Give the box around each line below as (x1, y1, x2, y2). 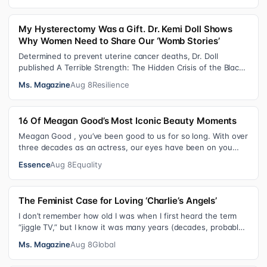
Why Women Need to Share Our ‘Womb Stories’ (18, 35, 220, 46)
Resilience (92, 80, 129, 89)
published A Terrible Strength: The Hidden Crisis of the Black (18, 63, 244, 72)
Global (92, 240, 116, 249)
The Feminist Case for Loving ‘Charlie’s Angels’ (18, 195, 218, 206)
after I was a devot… (18, 234, 96, 243)
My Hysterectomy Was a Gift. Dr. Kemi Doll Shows (18, 23, 233, 35)
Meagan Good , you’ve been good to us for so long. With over (18, 131, 249, 141)
